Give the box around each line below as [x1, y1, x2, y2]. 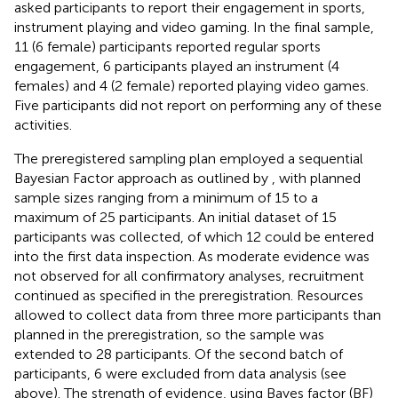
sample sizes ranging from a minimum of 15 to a [14, 188, 318, 206]
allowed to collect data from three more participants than [14, 306, 381, 323]
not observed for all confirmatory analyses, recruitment [14, 267, 364, 284]
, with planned [272, 169, 361, 187]
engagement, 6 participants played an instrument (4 [14, 57, 339, 75]
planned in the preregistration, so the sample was [14, 325, 324, 343]
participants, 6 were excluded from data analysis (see [14, 364, 346, 382]
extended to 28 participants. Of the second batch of [14, 345, 343, 362]
